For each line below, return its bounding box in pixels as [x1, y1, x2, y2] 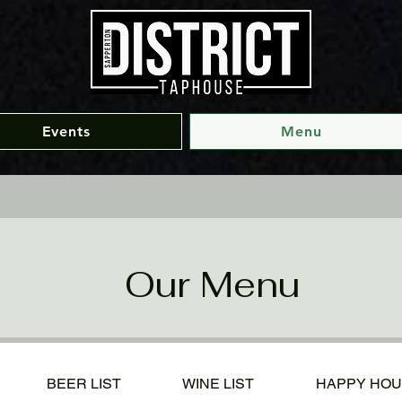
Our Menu [124, 261, 300, 308]
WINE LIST [182, 375, 255, 392]
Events [41, 123, 91, 140]
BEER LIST [46, 375, 121, 392]
